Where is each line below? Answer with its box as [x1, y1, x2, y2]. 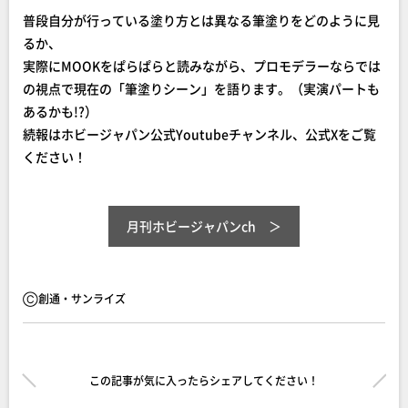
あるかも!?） [23, 102, 97, 120]
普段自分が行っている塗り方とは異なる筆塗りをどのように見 [23, 11, 380, 29]
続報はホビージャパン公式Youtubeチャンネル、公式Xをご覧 [23, 125, 376, 143]
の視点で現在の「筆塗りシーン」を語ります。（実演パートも [23, 79, 380, 97]
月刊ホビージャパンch [127, 217, 256, 235]
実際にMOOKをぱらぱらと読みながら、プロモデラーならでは [23, 56, 381, 75]
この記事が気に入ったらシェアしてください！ [89, 372, 319, 388]
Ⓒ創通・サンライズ [23, 291, 126, 306]
